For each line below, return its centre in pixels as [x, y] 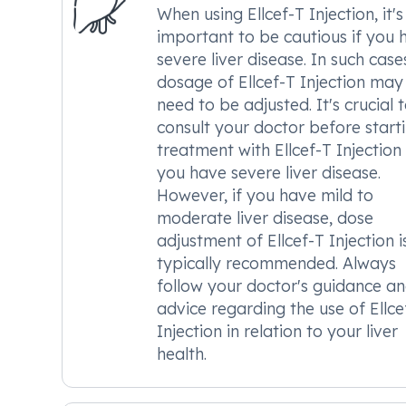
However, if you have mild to [265, 195]
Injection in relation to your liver [277, 331]
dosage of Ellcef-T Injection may [280, 82]
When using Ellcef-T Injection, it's [280, 14]
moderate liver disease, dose [265, 217]
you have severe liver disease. [269, 172]
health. [182, 353]
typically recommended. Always [276, 263]
